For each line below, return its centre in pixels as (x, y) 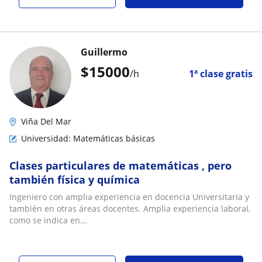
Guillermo (104, 52)
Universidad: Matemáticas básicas (88, 138)
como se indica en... (48, 220)
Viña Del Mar (46, 121)
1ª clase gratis (221, 74)
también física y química (75, 180)
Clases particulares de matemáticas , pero (120, 166)
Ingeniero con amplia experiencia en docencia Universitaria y (129, 197)
